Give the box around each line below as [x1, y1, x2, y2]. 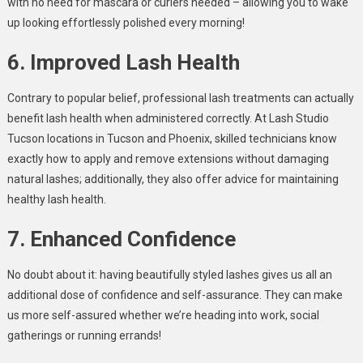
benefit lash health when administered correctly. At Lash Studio [6, 112, 329, 126]
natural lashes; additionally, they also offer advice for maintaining [6, 173, 339, 186]
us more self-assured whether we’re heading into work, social [6, 309, 319, 322]
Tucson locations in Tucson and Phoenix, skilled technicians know [6, 132, 337, 146]
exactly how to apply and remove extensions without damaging [6, 152, 329, 166]
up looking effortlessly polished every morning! [6, 16, 245, 30]
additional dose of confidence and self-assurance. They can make [6, 288, 343, 302]
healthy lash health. [6, 193, 106, 207]
